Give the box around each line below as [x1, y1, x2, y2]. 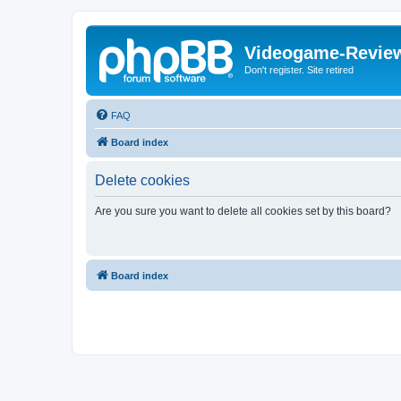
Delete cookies [95, 172, 190, 188]
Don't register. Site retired [244, 64, 354, 75]
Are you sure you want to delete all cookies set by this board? [95, 204, 391, 218]
